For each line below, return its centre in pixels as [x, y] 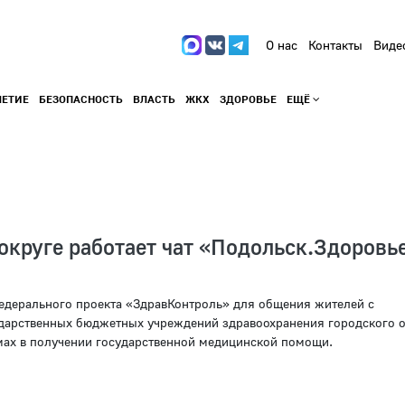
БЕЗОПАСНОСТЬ [80, 99]
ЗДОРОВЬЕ [248, 99]
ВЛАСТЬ [154, 99]
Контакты [336, 45]
